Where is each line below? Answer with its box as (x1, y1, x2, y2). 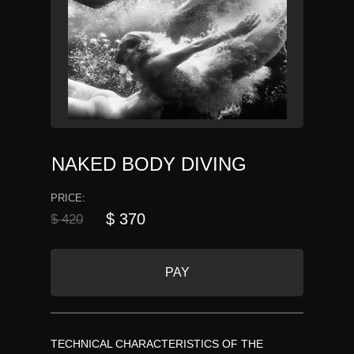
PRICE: (51, 192, 85, 204)
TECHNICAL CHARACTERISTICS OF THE (51, 337, 263, 350)
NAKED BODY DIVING (51, 153, 247, 175)
